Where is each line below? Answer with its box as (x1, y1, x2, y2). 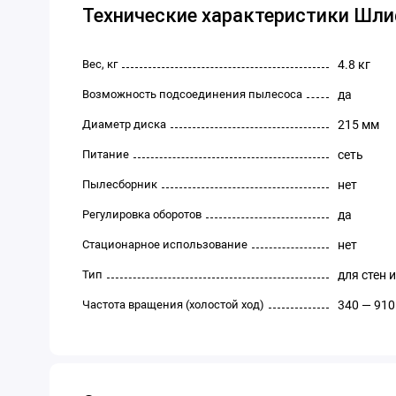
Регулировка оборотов (82, 207, 202, 221)
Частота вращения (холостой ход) (82, 297, 264, 311)
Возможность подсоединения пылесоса (82, 87, 302, 101)
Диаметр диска (82, 117, 166, 131)
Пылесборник (82, 177, 157, 191)
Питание (82, 147, 129, 161)
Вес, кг (82, 57, 118, 71)
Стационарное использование (82, 237, 247, 251)
